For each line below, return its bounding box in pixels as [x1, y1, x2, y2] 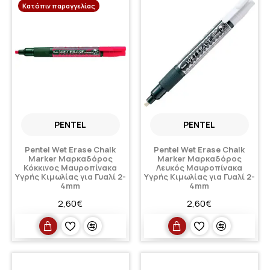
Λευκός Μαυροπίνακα [156, 162, 243, 174]
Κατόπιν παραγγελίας [22, 1, 95, 11]
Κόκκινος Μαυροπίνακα [24, 162, 118, 174]
